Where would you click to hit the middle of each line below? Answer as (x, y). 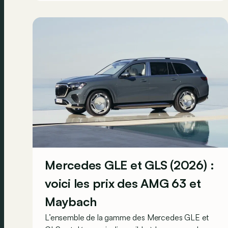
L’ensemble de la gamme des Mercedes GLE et (127, 217)
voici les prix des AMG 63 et (123, 183)
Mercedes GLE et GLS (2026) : (130, 165)
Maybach (71, 201)
